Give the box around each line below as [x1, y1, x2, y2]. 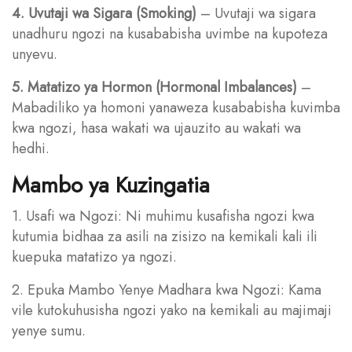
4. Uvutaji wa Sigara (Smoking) [12, 2, 196, 24]
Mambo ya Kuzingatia [12, 168, 210, 201]
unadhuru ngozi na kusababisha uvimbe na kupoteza [12, 23, 328, 44]
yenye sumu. [12, 320, 86, 341]
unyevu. [12, 43, 57, 64]
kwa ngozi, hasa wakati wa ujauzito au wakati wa [12, 117, 301, 138]
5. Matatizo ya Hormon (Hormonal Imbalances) [12, 76, 297, 97]
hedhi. [12, 137, 49, 159]
